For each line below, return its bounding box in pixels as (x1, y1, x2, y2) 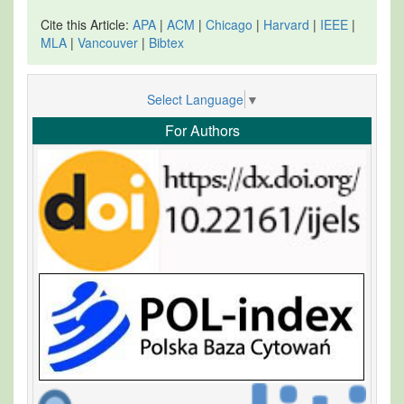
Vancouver (78, 32, 138, 51)
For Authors (164, 120, 240, 142)
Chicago (206, 14, 252, 33)
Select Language (146, 90, 243, 109)
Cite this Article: (41, 14, 133, 33)
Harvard (263, 14, 309, 33)
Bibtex (149, 32, 184, 51)
